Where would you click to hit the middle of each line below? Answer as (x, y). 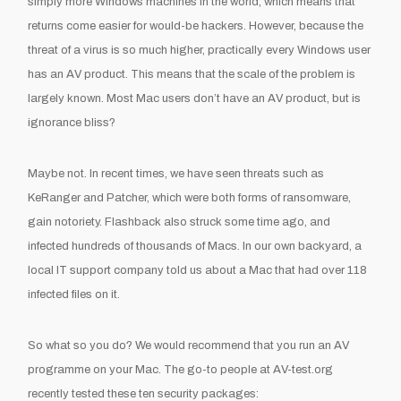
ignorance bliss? (72, 122)
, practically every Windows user (287, 50)
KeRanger (55, 197)
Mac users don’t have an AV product (232, 98)
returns (47, 26)
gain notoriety (64, 222)
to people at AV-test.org (270, 369)
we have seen (206, 173)
